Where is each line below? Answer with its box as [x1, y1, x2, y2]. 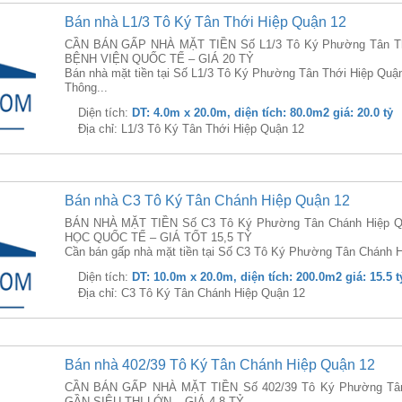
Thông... [64, 81, 108, 94]
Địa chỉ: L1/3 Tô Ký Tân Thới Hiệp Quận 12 [77, 122, 304, 135]
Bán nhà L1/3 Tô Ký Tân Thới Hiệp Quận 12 [64, 14, 346, 30]
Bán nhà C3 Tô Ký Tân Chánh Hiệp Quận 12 [64, 193, 350, 208]
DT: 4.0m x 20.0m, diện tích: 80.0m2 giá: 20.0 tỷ [131, 106, 393, 119]
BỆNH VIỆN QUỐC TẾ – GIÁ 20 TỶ [64, 52, 254, 66]
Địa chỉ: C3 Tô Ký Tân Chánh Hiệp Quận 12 [77, 286, 305, 300]
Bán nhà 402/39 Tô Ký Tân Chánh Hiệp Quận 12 [64, 357, 375, 372]
